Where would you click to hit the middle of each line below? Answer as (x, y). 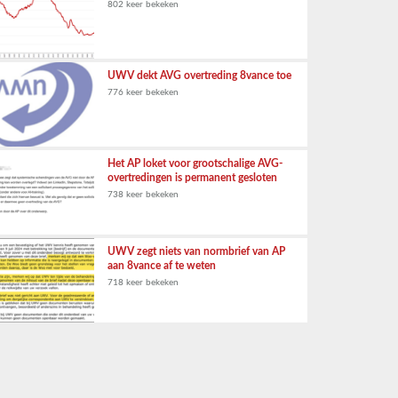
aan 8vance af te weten (162, 266)
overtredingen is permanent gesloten (192, 178)
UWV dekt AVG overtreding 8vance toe (199, 76)
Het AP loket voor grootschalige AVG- (195, 163)
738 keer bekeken (143, 195)
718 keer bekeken (143, 283)
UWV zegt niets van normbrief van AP (196, 251)
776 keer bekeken (143, 92)
